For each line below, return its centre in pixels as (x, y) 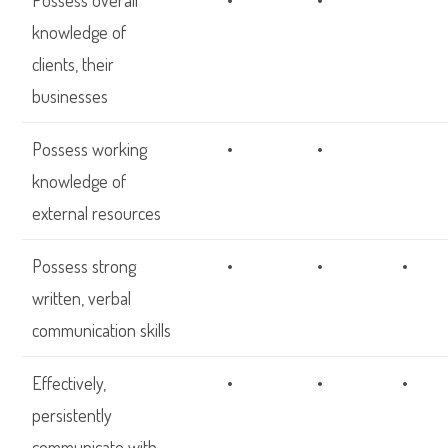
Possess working (90, 149)
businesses (70, 96)
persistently (72, 415)
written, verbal (82, 298)
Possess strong (84, 266)
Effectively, (69, 383)
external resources (97, 213)
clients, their (73, 64)
